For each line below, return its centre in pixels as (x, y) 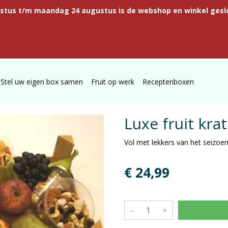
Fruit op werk (113, 81)
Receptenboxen (168, 81)
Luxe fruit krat (176, 123)
